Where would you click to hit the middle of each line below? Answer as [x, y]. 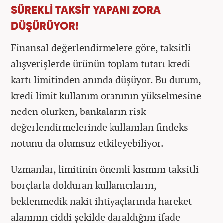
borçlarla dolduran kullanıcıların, [84, 185]
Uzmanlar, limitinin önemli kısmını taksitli [105, 169]
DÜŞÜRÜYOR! [45, 27]
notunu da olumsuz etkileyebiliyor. [87, 143]
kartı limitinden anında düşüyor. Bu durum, [106, 79]
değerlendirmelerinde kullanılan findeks [100, 127]
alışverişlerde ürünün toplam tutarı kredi [101, 63]
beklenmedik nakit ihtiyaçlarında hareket [101, 201]
